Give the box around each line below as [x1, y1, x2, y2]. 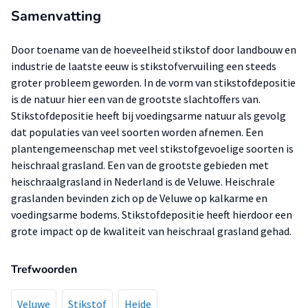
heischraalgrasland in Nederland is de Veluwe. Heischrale [11, 175, 275, 188]
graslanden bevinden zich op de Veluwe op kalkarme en [11, 191, 267, 205]
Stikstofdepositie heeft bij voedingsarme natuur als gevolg [11, 109, 286, 122]
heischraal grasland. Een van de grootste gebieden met [11, 158, 269, 172]
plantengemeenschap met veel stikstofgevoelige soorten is [11, 142, 294, 155]
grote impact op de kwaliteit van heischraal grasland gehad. [11, 224, 291, 238]
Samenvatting [11, 7, 101, 25]
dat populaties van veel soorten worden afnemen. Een [11, 125, 263, 139]
